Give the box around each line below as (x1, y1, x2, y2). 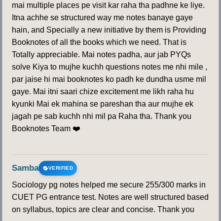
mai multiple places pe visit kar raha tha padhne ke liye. (12, 1, 205, 10)
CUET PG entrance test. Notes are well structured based (12, 193, 209, 202)
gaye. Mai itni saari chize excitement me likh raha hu (12, 87, 194, 96)
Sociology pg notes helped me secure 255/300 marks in (12, 181, 206, 189)
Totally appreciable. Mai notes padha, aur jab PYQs (12, 50, 191, 59)
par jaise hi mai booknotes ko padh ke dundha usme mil (12, 75, 206, 84)
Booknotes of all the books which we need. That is (12, 38, 186, 47)
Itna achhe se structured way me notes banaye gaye (12, 13, 193, 22)
